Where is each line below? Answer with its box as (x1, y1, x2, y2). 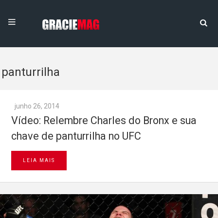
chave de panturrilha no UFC (11, 130, 141, 142)
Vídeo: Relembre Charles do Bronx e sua (11, 114, 197, 127)
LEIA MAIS (23, 158, 55, 163)
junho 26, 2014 (15, 102, 59, 110)
